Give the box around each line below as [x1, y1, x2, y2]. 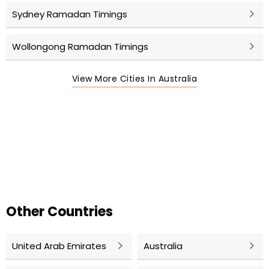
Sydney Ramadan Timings [12, 8, 127, 21]
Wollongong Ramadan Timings [12, 40, 148, 53]
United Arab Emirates [12, 240, 106, 253]
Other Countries [6, 202, 113, 222]
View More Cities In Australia [71, 73, 198, 85]
